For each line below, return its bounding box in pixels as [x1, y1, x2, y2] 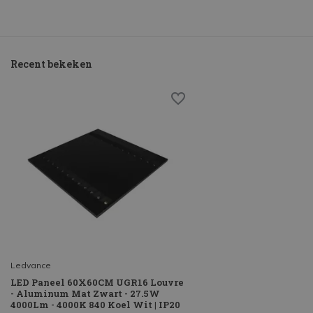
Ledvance [10, 260, 51, 271]
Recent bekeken [10, 57, 92, 71]
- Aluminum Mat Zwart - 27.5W [10, 287, 160, 300]
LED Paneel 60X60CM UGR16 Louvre [10, 276, 184, 289]
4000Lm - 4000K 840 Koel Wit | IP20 [10, 298, 180, 312]
